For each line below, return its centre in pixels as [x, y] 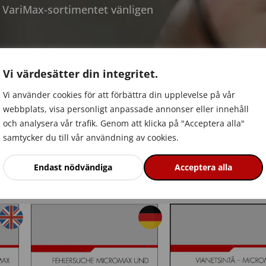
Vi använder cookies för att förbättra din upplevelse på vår [119, 94]
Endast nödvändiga [73, 167]
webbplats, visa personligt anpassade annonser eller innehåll [126, 109]
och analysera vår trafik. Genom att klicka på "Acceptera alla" [124, 123]
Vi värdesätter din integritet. [80, 73]
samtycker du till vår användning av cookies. [91, 137]
